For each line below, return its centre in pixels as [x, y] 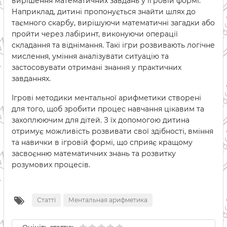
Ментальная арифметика [108, 200]
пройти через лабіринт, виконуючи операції [95, 34]
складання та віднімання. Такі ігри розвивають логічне [113, 45]
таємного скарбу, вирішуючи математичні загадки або [113, 23]
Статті [46, 200]
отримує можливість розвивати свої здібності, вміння [112, 131]
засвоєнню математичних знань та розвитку [94, 154]
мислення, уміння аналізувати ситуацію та [90, 56]
